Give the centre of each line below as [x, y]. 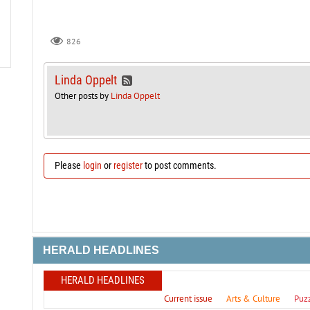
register [128, 165]
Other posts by [82, 95]
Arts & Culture [253, 298]
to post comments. [179, 165]
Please [69, 165]
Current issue [188, 298]
